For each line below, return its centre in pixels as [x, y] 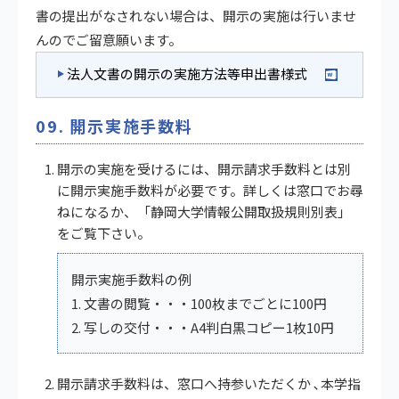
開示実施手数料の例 [131, 279]
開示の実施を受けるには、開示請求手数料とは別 [204, 168]
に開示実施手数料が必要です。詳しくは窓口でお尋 [210, 190]
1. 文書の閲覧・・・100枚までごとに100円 [199, 303]
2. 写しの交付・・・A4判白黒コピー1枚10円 [203, 327]
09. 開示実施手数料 [114, 125]
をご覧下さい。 [104, 232]
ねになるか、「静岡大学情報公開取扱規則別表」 [204, 211]
